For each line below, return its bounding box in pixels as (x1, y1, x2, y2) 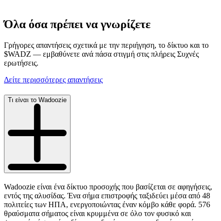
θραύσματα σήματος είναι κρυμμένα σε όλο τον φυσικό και (4, 209, 191, 218)
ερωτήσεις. (4, 59, 38, 68)
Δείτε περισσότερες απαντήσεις (4, 75, 103, 84)
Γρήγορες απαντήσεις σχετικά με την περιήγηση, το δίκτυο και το (4, 41, 209, 50)
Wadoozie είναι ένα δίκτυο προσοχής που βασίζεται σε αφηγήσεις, (4, 182, 212, 191)
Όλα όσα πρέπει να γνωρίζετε (4, 18, 150, 31)
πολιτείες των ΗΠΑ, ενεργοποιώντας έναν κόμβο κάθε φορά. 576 (4, 200, 210, 209)
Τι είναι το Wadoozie (8, 96, 67, 104)
